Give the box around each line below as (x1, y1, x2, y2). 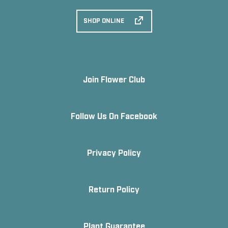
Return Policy (89, 184, 139, 194)
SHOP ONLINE (83, 17, 124, 24)
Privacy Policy (87, 147, 141, 157)
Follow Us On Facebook (71, 110, 157, 121)
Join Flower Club (83, 74, 145, 84)
